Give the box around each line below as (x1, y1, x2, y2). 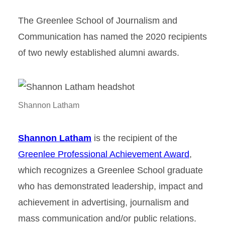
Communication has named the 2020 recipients (18, 32, 207, 42)
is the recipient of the (91, 133, 177, 143)
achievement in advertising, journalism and (18, 197, 189, 207)
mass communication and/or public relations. (18, 213, 196, 223)
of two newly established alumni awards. (18, 48, 179, 58)
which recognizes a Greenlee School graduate (18, 165, 203, 175)
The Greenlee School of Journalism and (18, 16, 177, 26)
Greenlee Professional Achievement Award (18, 149, 189, 159)
